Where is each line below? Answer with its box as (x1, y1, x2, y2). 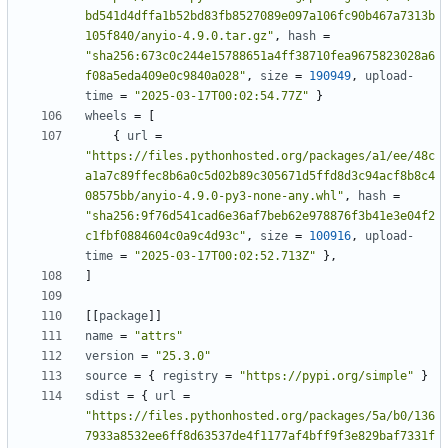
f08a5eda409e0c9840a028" (85, 69, 246, 84)
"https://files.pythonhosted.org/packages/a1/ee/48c (85, 149, 435, 164)
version (85, 349, 134, 364)
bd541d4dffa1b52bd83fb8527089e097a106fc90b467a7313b (85, 9, 435, 24)
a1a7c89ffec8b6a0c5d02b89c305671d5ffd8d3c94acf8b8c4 (85, 169, 435, 184)
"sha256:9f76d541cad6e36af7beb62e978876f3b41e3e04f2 (85, 209, 435, 224)
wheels (85, 109, 127, 124)
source (85, 369, 127, 384)
